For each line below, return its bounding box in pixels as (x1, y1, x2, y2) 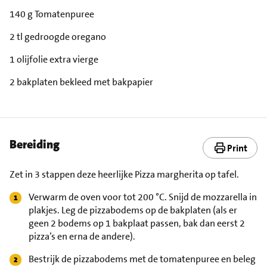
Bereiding (10, 136, 60, 152)
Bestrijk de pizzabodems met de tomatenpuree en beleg (29, 253, 256, 265)
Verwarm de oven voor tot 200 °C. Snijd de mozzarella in (29, 191, 257, 203)
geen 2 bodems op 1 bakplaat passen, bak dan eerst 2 (29, 217, 245, 229)
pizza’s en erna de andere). (29, 230, 135, 243)
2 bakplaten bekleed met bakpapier (10, 76, 153, 88)
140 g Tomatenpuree (10, 8, 94, 20)
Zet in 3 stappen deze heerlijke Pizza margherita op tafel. (10, 168, 239, 181)
